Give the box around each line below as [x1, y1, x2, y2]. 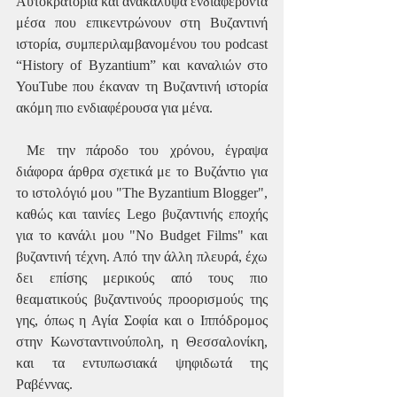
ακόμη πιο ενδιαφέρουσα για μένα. [16, 100, 213, 116]
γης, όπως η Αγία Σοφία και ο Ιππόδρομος [16, 313, 268, 329]
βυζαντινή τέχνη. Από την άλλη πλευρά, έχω [16, 249, 268, 265]
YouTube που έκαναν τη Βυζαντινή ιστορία [16, 79, 268, 95]
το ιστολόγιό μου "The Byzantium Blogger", [16, 185, 268, 201]
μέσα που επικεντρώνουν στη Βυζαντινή [16, 15, 268, 31]
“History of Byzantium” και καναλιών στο [16, 58, 268, 74]
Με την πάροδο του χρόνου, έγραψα [16, 143, 27, 159]
